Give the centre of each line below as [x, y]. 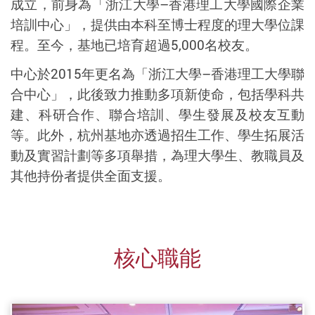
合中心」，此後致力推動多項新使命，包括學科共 [157, 95]
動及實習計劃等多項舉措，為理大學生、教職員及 [157, 156]
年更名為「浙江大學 [142, 74]
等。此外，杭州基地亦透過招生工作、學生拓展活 [157, 135]
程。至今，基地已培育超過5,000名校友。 [134, 45]
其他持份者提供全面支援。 [91, 176]
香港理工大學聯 [258, 74]
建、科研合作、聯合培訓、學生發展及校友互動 [157, 115]
